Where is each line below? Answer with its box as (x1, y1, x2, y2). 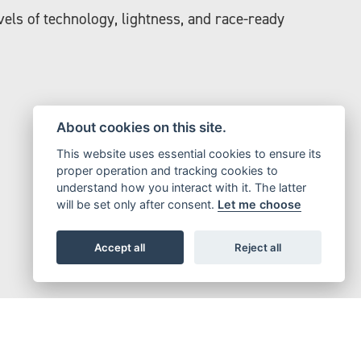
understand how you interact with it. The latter (56, 180, 306, 194)
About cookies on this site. (56, 119, 226, 136)
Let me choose (217, 197, 301, 211)
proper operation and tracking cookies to (56, 164, 278, 177)
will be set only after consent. (56, 197, 218, 211)
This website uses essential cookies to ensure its (56, 147, 322, 160)
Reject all (234, 240, 282, 254)
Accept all (94, 240, 146, 254)
